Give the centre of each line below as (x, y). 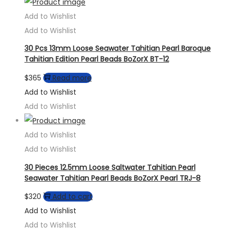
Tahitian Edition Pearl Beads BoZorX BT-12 (97, 59)
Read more (72, 78)
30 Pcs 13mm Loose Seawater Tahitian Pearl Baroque (118, 49)
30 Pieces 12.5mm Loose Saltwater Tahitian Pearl (110, 167)
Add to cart (73, 197)
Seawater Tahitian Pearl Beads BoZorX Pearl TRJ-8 (112, 178)
